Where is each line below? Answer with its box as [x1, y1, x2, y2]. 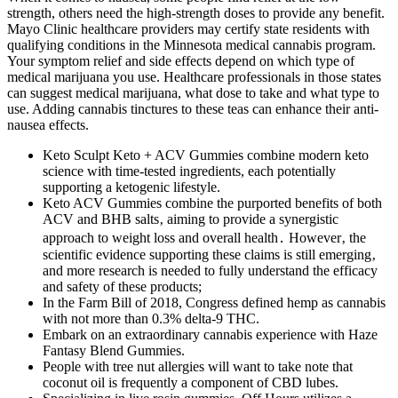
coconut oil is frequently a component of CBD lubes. [43, 375, 338, 391]
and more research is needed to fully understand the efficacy [43, 263, 378, 279]
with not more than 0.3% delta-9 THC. [43, 311, 259, 327]
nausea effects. [7, 117, 89, 133]
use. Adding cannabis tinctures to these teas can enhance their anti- [7, 101, 378, 117]
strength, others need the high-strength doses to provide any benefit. [7, 5, 385, 21]
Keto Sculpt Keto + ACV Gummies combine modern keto [43, 147, 369, 163]
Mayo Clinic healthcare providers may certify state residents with [7, 21, 370, 37]
